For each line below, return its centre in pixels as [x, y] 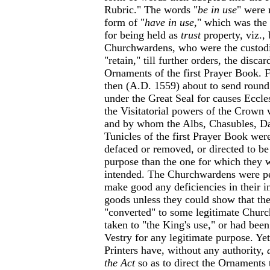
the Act [121, 263]
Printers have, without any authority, [186, 250]
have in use [169, 22]
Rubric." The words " [151, 10]
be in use [217, 10]
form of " [124, 22]
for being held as [143, 35]
